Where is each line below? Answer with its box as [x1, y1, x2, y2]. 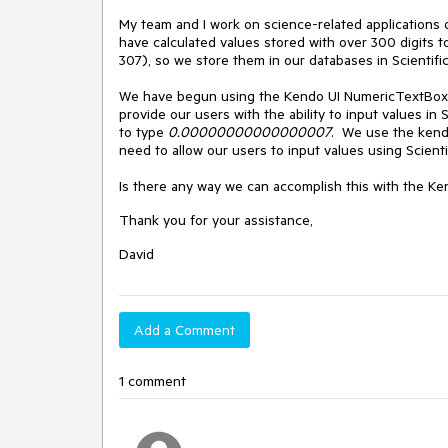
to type [119, 123, 168, 141]
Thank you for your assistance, [119, 211, 313, 229]
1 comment [119, 372, 186, 390]
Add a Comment [134, 321, 235, 339]
